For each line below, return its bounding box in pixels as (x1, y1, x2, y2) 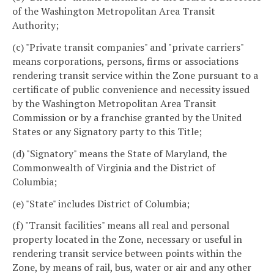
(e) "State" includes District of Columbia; (12, 196, 190, 210)
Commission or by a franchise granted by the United (12, 111, 242, 125)
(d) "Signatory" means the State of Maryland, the (12, 146, 227, 160)
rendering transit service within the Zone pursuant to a (12, 68, 258, 83)
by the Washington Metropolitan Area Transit (12, 97, 217, 111)
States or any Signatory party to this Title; (12, 125, 202, 139)
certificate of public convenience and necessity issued (12, 83, 250, 97)
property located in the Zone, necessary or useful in (12, 232, 242, 246)
